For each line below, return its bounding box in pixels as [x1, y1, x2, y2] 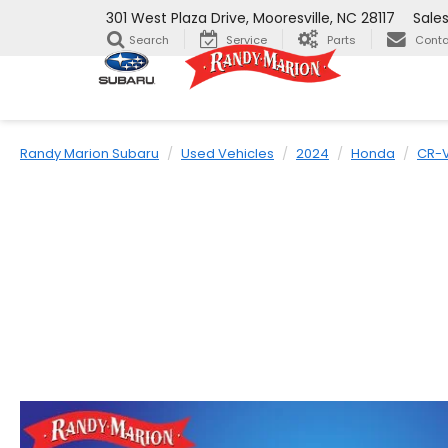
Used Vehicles [181, 144, 274, 163]
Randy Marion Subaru [20, 144, 159, 163]
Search [129, 32, 169, 49]
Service [226, 32, 267, 49]
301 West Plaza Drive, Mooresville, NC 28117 [106, 8, 395, 29]
